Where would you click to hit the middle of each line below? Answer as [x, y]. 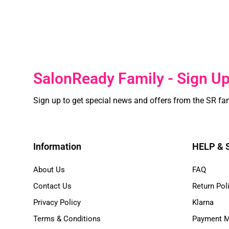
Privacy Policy [57, 203]
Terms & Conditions [67, 219]
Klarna [203, 203]
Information [57, 147]
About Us [49, 170]
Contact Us [52, 186]
